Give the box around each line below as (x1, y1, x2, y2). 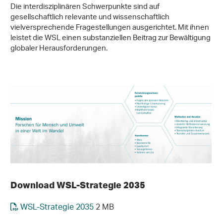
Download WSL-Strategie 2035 (10, 179, 147, 190)
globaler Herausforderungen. (10, 41, 108, 57)
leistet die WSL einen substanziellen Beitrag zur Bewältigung (10, 31, 211, 47)
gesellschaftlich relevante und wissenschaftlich (10, 10, 169, 26)
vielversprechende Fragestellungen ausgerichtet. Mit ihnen (10, 20, 209, 36)
